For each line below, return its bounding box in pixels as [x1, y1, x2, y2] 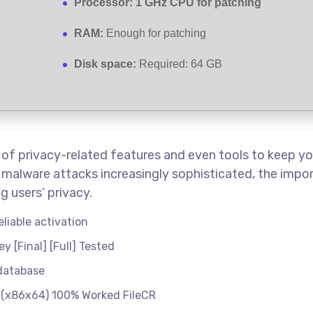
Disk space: [74, 58, 136, 70]
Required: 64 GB [136, 58, 222, 70]
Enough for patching [103, 27, 206, 39]
